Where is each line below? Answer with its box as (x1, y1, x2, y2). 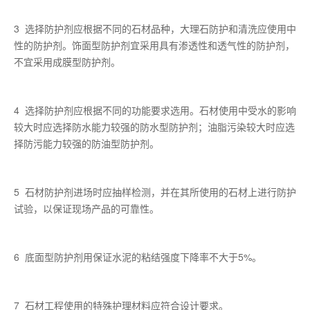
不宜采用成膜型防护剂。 (14, 55, 120, 69)
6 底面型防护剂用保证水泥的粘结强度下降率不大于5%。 (14, 250, 262, 264)
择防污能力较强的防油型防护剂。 (14, 136, 159, 151)
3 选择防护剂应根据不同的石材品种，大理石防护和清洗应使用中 (14, 21, 296, 36)
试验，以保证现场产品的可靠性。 (14, 201, 159, 216)
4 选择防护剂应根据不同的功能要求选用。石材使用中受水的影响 (14, 103, 296, 118)
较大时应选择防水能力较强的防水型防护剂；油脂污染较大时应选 (14, 120, 295, 134)
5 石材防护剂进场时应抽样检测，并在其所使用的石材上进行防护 (14, 185, 296, 199)
